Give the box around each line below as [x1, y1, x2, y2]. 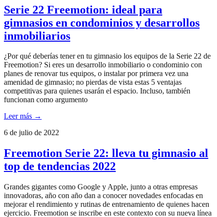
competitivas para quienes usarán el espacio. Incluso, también [4, 87, 190, 95]
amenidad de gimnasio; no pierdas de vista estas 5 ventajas [4, 78, 182, 87]
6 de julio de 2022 [4, 128, 59, 137]
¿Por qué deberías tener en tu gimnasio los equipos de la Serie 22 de [4, 52, 211, 61]
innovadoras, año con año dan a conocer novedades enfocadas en [4, 191, 203, 200]
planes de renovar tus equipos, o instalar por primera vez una [4, 69, 188, 78]
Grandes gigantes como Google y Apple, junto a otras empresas [4, 183, 198, 191]
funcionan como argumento [4, 95, 88, 104]
